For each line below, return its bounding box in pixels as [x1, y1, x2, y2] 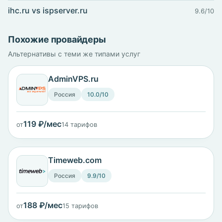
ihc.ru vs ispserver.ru [8, 5, 88, 15]
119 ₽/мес [23, 119, 61, 129]
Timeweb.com [48, 155, 102, 165]
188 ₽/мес [23, 200, 62, 210]
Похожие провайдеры [8, 34, 106, 45]
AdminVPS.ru [48, 74, 99, 84]
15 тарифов [62, 202, 98, 210]
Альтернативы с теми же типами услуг [8, 50, 140, 58]
